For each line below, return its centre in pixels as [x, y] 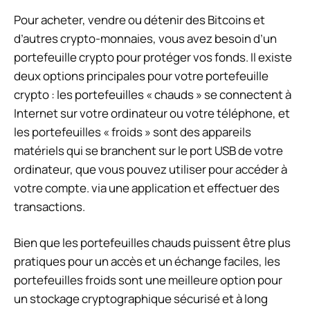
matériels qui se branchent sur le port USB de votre [148, 150]
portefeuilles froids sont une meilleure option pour [148, 280]
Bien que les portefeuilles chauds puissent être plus [152, 243]
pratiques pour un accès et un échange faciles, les [147, 262]
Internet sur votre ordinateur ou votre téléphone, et [152, 113]
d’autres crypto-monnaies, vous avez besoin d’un [145, 38]
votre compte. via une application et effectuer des [147, 188]
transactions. [49, 206]
